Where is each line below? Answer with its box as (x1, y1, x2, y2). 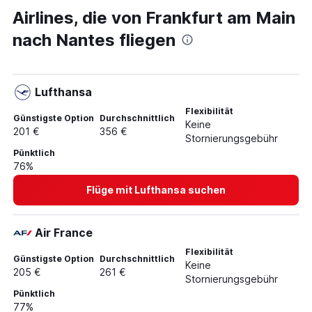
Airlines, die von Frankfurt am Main (13, 8, 295, 29)
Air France (35, 226, 93, 240)
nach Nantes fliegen (13, 30, 175, 51)
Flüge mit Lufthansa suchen (86, 184, 226, 196)
